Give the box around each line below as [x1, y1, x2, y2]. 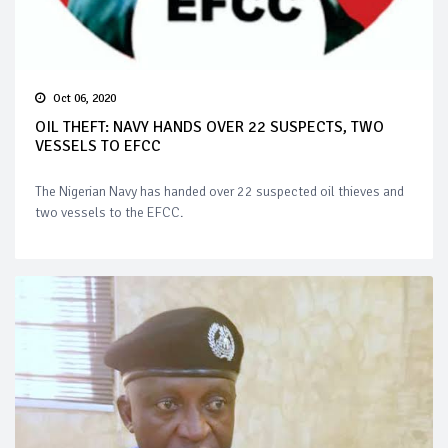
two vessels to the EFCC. [35, 204, 183, 222]
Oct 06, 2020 [53, 91, 116, 107]
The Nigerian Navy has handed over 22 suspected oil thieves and [35, 183, 404, 201]
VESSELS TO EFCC [35, 136, 161, 157]
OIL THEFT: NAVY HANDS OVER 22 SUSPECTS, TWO [35, 117, 384, 138]
